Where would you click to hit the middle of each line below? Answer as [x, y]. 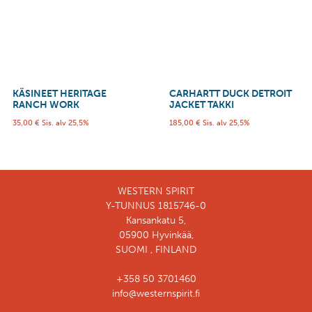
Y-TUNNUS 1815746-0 [156, 206]
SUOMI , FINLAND [156, 250]
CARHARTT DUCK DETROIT [230, 93]
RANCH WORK [46, 104]
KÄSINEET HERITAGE [60, 93]
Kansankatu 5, [156, 221]
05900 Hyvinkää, [156, 235]
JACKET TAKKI [201, 104]
